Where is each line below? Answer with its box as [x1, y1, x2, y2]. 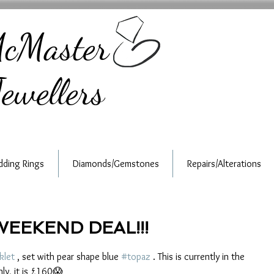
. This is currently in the [150, 251, 247, 263]
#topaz [121, 251, 150, 263]
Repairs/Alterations [187, 158, 261, 170]
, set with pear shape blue [15, 251, 121, 263]
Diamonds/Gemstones [72, 158, 159, 170]
